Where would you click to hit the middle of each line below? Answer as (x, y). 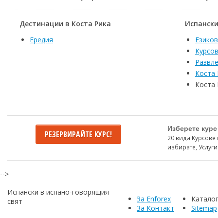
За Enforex (154, 199)
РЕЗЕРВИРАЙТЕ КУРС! (78, 134)
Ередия (41, 39)
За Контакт (155, 208)
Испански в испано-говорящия (58, 192)
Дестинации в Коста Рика (65, 23)
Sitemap (204, 208)
